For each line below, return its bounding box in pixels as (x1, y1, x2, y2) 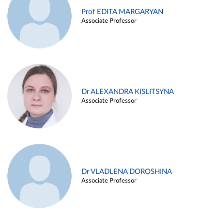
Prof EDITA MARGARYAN (81, 8, 163, 16)
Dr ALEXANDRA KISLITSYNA (81, 88, 174, 96)
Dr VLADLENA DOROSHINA (81, 168, 172, 176)
